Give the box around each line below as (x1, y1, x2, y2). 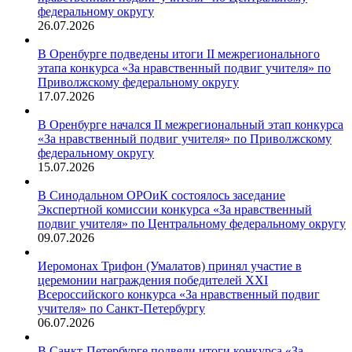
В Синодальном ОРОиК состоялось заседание (38, 189, 285, 203)
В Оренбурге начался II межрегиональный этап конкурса (38, 118, 343, 132)
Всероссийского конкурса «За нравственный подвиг (38, 288, 320, 302)
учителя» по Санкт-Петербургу (38, 302, 205, 316)
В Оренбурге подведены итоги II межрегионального (38, 47, 320, 61)
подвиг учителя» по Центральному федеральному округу (38, 217, 346, 231)
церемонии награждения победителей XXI (38, 273, 268, 288)
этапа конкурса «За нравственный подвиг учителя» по (38, 61, 331, 75)
